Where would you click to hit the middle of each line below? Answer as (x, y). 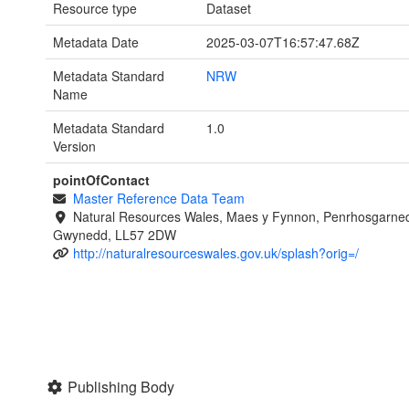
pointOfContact (101, 180)
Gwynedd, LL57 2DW (115, 235)
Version (74, 147)
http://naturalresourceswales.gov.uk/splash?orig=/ (215, 253)
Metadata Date (96, 42)
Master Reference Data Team (158, 199)
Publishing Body (121, 387)
